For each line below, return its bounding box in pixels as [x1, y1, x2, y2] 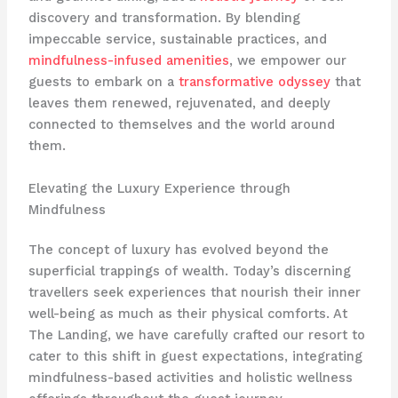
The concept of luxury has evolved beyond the [28, 242, 329, 259]
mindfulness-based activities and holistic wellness [28, 370, 353, 386]
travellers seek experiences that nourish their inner [28, 284, 361, 301]
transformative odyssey [178, 74, 330, 91]
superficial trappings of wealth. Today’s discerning [28, 263, 351, 280]
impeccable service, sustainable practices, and [28, 31, 327, 48]
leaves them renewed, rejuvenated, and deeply [28, 95, 330, 112]
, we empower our [228, 52, 346, 69]
